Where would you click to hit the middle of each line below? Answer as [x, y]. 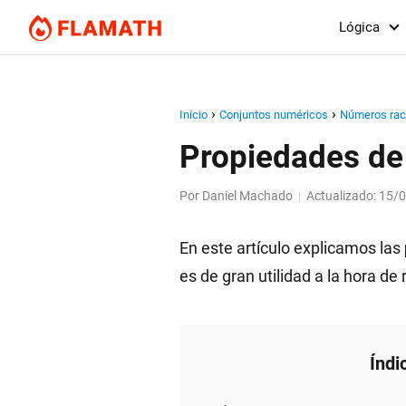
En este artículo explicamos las [292, 248]
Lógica [359, 27]
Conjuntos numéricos [274, 115]
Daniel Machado [247, 196]
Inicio [193, 115]
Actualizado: [343, 196]
